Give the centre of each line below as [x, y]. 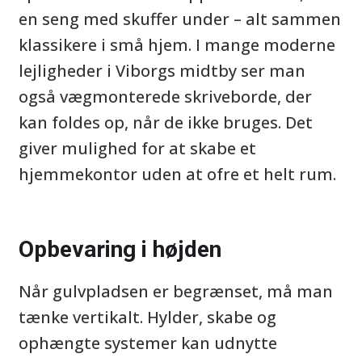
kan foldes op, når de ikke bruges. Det [166, 122]
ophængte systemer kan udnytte [148, 343]
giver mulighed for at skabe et [137, 148]
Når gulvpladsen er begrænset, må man [176, 291]
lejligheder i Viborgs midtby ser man [162, 71]
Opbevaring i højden [120, 249]
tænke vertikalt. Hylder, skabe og [147, 317]
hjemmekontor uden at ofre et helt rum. [177, 174]
